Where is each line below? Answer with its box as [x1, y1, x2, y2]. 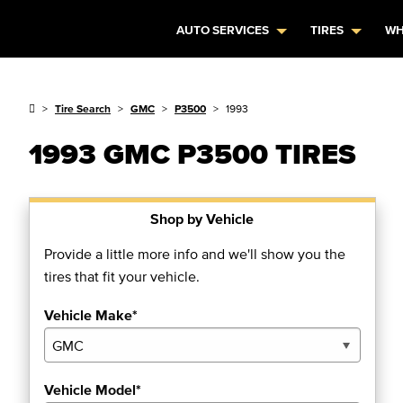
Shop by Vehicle [150, 210, 255, 227]
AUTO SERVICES [176, 23, 270, 37]
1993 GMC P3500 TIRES [29, 138, 356, 169]
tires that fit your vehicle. [44, 268, 200, 284]
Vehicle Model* [44, 381, 141, 398]
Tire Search [55, 103, 111, 114]
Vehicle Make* [44, 307, 138, 323]
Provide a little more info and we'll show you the [44, 246, 345, 262]
